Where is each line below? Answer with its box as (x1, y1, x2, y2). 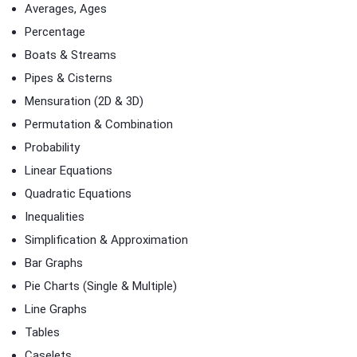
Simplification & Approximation (25, 232, 188, 247)
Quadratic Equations (25, 186, 131, 201)
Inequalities (25, 209, 84, 224)
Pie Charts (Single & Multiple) (25, 278, 177, 293)
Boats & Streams (25, 47, 116, 62)
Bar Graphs (25, 255, 83, 270)
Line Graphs (25, 301, 87, 316)
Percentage (25, 24, 85, 39)
